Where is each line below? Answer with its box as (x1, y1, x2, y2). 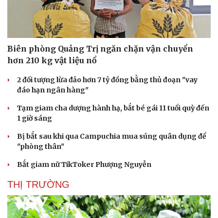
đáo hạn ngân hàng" (17, 86, 89, 95)
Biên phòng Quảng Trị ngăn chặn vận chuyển (7, 44, 193, 54)
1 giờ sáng (17, 114, 52, 123)
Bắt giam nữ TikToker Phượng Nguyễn (17, 160, 151, 169)
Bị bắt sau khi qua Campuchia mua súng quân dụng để (17, 132, 206, 141)
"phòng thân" (17, 142, 64, 151)
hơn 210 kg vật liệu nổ (7, 55, 97, 66)
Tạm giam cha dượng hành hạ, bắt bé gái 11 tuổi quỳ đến (17, 104, 209, 113)
